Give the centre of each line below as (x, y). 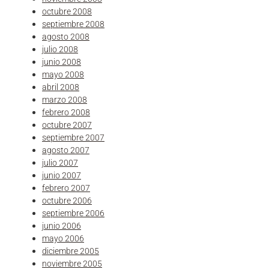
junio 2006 (62, 225)
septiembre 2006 (73, 213)
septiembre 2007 (73, 137)
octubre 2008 (67, 11)
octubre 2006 (67, 200)
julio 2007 (60, 162)
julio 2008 (60, 49)
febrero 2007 (66, 188)
